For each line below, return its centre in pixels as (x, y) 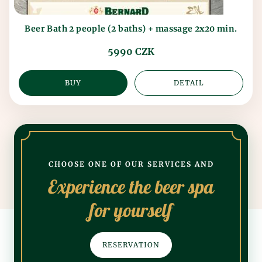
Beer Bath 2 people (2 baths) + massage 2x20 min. (131, 28)
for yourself (131, 211)
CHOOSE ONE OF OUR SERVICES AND (131, 164)
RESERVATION (131, 244)
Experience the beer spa (131, 187)
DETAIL (189, 82)
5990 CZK (131, 51)
